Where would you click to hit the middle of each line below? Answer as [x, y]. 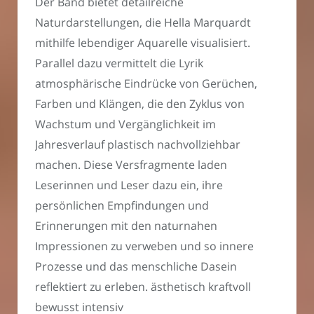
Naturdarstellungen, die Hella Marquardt [143, 23]
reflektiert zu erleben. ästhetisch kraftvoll [143, 287]
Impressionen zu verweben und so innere [144, 246]
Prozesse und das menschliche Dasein [136, 267]
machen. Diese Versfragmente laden [131, 165]
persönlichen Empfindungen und [122, 206]
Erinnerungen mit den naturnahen [126, 226]
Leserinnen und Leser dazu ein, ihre [129, 185]
